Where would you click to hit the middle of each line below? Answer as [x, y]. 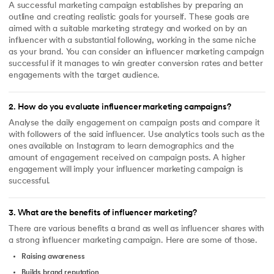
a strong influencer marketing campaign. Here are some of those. [133, 240]
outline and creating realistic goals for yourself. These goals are [129, 18]
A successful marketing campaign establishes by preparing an [126, 6]
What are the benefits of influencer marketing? [107, 213]
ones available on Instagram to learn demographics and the [122, 146]
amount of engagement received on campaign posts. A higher [127, 158]
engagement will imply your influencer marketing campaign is [126, 170]
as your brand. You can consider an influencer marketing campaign [136, 53]
